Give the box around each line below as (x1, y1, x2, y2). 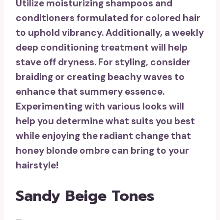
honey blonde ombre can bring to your (16, 144, 189, 157)
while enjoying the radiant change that (16, 130, 191, 142)
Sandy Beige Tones (16, 185, 154, 208)
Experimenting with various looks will (16, 100, 184, 113)
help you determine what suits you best (16, 115, 195, 128)
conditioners (16, 12, 75, 25)
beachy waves (108, 71, 172, 83)
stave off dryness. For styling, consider (16, 56, 191, 69)
